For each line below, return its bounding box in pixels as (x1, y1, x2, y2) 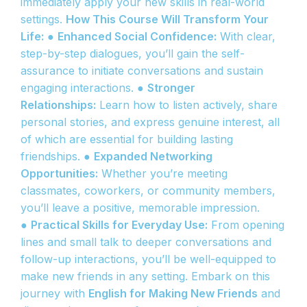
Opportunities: (21, 167, 98, 181)
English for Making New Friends (88, 286, 258, 301)
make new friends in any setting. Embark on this (21, 269, 270, 284)
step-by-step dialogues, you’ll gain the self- (21, 47, 245, 61)
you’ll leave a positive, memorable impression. (21, 201, 260, 215)
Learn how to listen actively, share (96, 98, 278, 112)
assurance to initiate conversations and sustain (21, 64, 263, 78)
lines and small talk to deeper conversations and (21, 235, 271, 249)
